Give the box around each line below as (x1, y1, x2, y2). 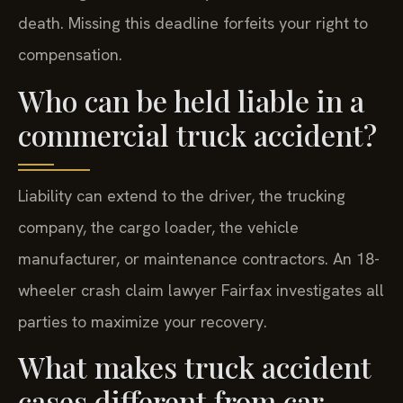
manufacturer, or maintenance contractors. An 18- (18, 247, 380, 269)
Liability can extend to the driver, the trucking (18, 184, 345, 206)
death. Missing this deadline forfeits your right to (18, 13, 368, 34)
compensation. (18, 44, 122, 66)
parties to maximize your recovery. (18, 310, 267, 332)
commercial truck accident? (18, 114, 377, 154)
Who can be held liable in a (18, 80, 364, 120)
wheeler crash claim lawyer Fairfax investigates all (18, 279, 384, 300)
